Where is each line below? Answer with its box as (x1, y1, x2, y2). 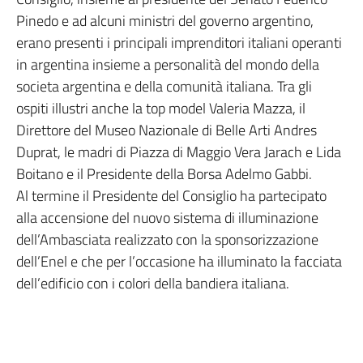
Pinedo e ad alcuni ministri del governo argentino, (16, 10, 314, 32)
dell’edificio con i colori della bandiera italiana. (16, 272, 289, 294)
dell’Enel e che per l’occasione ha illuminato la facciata (16, 250, 342, 272)
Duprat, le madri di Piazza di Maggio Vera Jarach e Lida (16, 141, 341, 163)
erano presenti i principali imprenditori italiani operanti (16, 32, 342, 53)
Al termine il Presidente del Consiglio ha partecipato (16, 185, 327, 207)
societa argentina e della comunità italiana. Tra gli (16, 75, 312, 97)
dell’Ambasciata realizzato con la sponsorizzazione (16, 228, 318, 250)
